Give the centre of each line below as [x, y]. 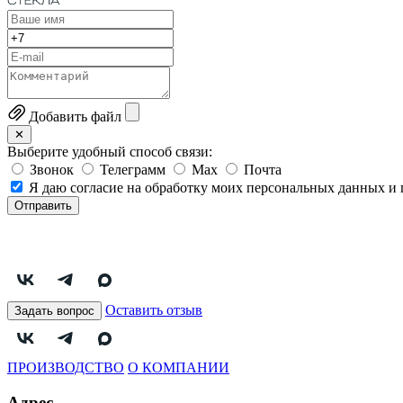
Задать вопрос [54, 311]
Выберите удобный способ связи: [110, 152]
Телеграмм [133, 170]
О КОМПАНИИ [179, 368]
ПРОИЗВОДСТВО [66, 368]
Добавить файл [75, 117]
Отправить [43, 206]
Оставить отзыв [154, 310]
